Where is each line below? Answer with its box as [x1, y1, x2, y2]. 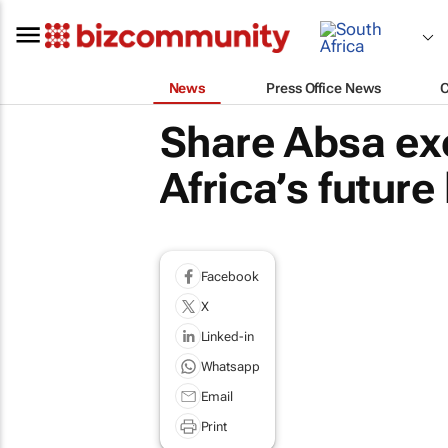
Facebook [200, 268, 259, 284]
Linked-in [200, 328, 254, 344]
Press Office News [266, 79, 381, 96]
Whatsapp [200, 358, 260, 374]
